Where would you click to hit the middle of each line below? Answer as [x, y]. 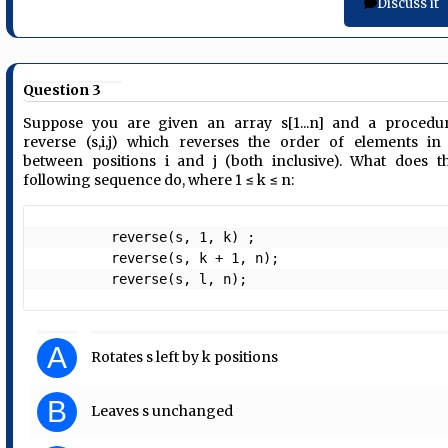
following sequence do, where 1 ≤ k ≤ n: [159, 180]
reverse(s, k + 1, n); [75, 258]
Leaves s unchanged [162, 411]
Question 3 [62, 89]
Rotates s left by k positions [185, 357]
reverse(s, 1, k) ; [75, 237]
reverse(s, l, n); [187, 279]
